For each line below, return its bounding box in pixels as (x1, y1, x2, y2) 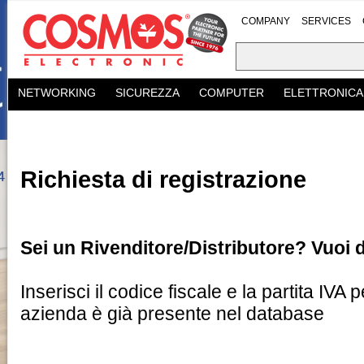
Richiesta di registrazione (20, 167, 306, 193)
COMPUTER (199, 86, 264, 99)
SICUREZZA (115, 86, 180, 99)
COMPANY (241, 15, 290, 27)
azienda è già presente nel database (20, 303, 324, 324)
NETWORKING (18, 86, 96, 99)
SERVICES (301, 15, 351, 27)
